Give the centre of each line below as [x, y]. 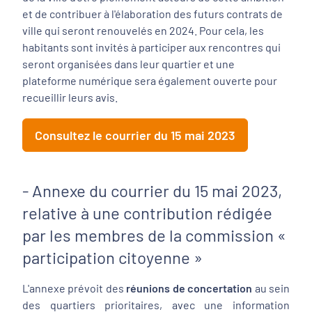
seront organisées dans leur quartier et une [128, 64]
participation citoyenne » [112, 257]
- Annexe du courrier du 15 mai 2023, [152, 190]
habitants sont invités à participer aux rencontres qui [151, 47]
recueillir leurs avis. [71, 97]
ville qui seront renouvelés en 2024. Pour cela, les [143, 30]
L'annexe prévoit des [75, 288]
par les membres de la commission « [154, 235]
